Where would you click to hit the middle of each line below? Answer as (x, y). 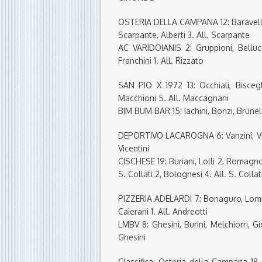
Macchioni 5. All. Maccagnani (173, 98)
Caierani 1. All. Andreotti (163, 212)
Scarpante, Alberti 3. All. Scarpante (184, 35)
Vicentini (134, 149)
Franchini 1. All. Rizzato (161, 61)
